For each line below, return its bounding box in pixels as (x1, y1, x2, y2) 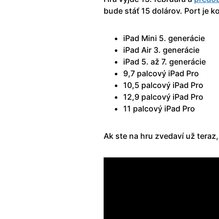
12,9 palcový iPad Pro (123, 92, 203, 102)
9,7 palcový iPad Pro (123, 68, 199, 79)
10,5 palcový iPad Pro (123, 80, 203, 90)
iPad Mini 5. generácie (123, 33, 205, 44)
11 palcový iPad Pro (123, 104, 195, 114)
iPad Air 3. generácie (123, 45, 199, 55)
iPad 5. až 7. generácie (123, 57, 206, 67)
